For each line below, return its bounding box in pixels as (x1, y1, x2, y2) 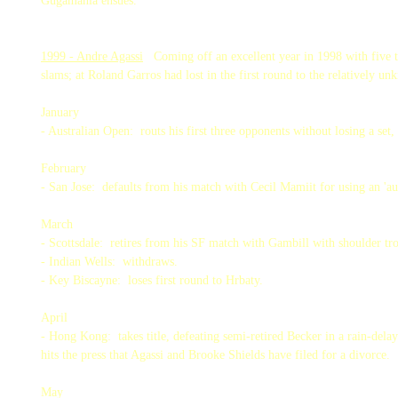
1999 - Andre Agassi (41, 50, 143, 63)
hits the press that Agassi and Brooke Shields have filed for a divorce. (41, 348, 390, 362)
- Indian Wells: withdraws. (41, 255, 178, 268)
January (41, 106, 79, 119)
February (41, 162, 86, 175)
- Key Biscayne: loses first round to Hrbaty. (41, 274, 263, 287)
